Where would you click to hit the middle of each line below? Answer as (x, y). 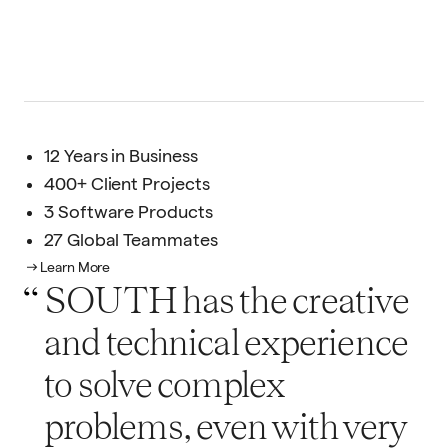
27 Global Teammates (131, 240)
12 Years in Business (121, 156)
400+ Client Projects (127, 184)
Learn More (75, 266)
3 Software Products (128, 212)
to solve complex (164, 384)
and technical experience (226, 342)
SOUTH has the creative (226, 300)
